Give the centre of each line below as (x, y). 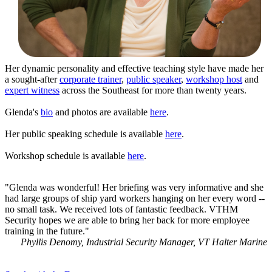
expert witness (32, 90)
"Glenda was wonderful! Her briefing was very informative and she (134, 188)
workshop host (214, 80)
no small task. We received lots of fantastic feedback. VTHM (121, 209)
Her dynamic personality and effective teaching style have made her (134, 69)
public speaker (154, 80)
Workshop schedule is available (66, 156)
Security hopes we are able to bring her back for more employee (127, 220)
